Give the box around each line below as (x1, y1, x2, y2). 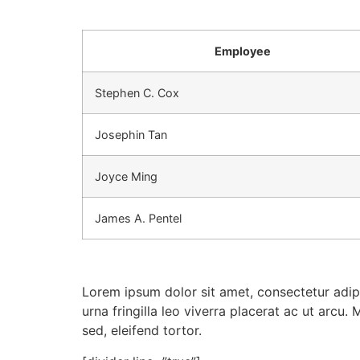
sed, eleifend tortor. (82, 322, 202, 339)
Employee (214, 43, 271, 58)
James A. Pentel (95, 211, 182, 225)
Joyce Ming (95, 169, 157, 183)
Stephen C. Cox (95, 85, 179, 100)
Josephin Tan (95, 127, 167, 141)
